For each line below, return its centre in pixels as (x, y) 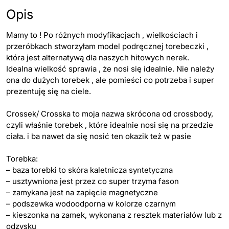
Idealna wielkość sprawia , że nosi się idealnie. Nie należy (110, 69)
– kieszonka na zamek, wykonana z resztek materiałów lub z (114, 215)
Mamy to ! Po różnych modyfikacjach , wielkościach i (102, 35)
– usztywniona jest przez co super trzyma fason (93, 181)
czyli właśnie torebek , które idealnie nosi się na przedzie (110, 125)
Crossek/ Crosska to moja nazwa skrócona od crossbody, (110, 114)
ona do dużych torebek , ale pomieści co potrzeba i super (110, 80)
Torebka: (22, 159)
